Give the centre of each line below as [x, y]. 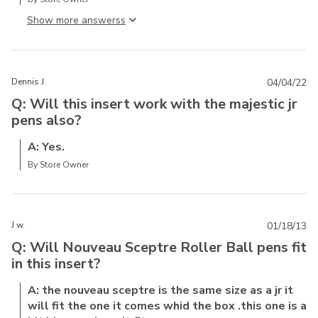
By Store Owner [58, 164]
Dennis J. [29, 81]
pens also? [46, 120]
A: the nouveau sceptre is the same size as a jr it [160, 290]
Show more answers [74, 20]
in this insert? [56, 263]
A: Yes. [46, 147]
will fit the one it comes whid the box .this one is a [167, 306]
